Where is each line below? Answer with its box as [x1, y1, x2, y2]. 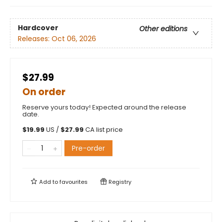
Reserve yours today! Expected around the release [22, 103, 186, 112]
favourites [59, 178, 88, 186]
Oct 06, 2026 [52, 33, 96, 44]
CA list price [85, 125, 123, 134]
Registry [107, 178, 131, 186]
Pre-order [72, 143, 105, 154]
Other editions [139, 23, 187, 34]
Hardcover [18, 22, 58, 33]
